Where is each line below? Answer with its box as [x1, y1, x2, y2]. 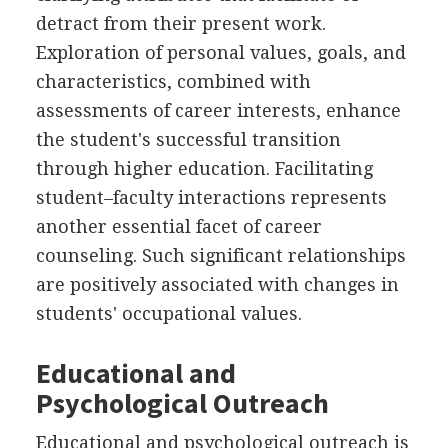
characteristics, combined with [35, 70, 311, 92]
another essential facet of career [35, 215, 322, 237]
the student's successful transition [35, 128, 341, 150]
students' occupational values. [35, 302, 302, 324]
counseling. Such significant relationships [35, 244, 406, 266]
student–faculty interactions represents [35, 186, 387, 208]
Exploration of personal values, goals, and [35, 41, 406, 63]
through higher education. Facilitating [35, 157, 373, 179]
